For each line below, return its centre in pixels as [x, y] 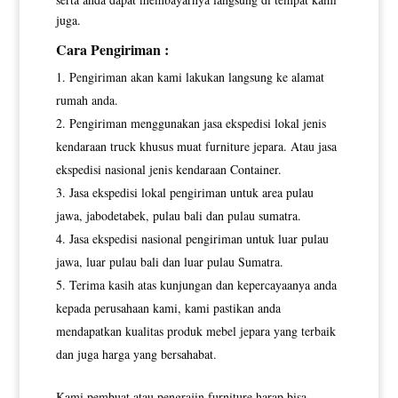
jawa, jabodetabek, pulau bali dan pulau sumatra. [178, 216]
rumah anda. [87, 100]
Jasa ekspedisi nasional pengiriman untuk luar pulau [199, 239]
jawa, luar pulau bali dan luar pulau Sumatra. [169, 262]
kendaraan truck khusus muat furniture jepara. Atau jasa [196, 147]
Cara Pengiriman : [112, 50]
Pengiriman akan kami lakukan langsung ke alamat [196, 77]
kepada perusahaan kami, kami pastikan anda [168, 308]
